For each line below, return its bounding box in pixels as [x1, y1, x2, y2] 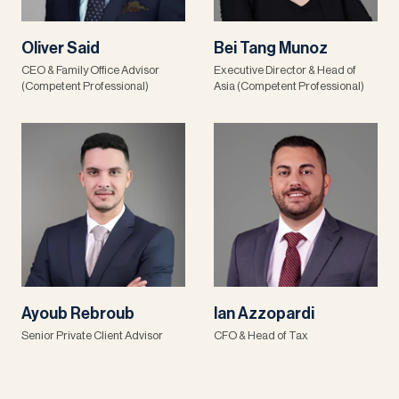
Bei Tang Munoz [214, 40, 328, 56]
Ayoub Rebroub [21, 305, 134, 322]
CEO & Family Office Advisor [21, 64, 159, 76]
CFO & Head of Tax [214, 330, 308, 341]
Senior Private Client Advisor [21, 330, 163, 341]
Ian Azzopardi [214, 305, 314, 322]
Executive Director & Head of [214, 64, 356, 76]
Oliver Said [21, 40, 100, 56]
